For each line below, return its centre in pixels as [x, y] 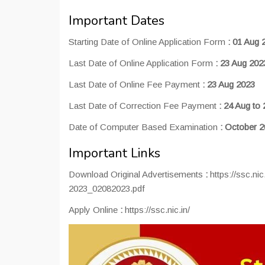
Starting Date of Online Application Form [148, 42]
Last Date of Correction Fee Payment [144, 106]
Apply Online [93, 210]
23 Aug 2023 [231, 85]
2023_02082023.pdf [107, 189]
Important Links [114, 153]
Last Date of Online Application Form [142, 63]
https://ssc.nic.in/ [156, 210]
